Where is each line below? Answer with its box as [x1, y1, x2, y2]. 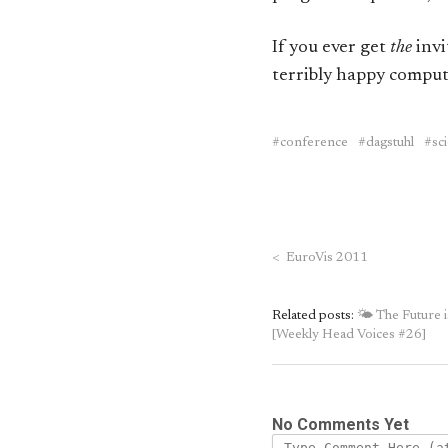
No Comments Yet [272, 414, 409, 434]
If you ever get [272, 38, 390, 57]
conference [280, 136, 348, 151]
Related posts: [272, 308, 357, 323]
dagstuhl [366, 136, 414, 151]
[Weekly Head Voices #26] [272, 327, 426, 342]
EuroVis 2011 [280, 250, 368, 265]
